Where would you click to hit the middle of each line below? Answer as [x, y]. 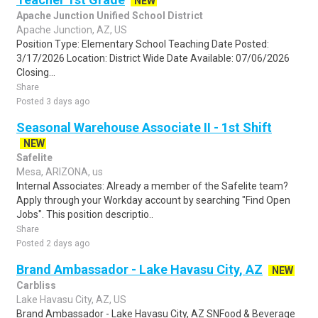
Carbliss [36, 285]
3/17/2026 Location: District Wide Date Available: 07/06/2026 [153, 58]
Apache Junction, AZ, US [72, 30]
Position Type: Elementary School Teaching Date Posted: [143, 44]
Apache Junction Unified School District [110, 16]
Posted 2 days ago [53, 243]
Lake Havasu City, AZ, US [71, 300]
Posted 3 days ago [53, 102]
